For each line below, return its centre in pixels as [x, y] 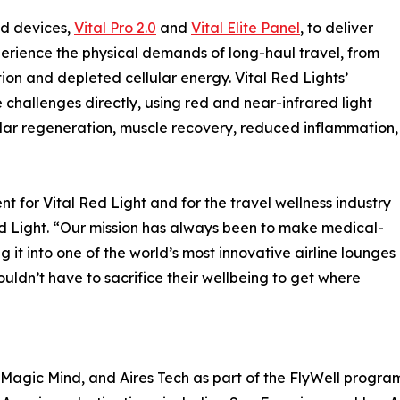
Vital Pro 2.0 [115, 28]
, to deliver [337, 28]
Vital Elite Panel [246, 28]
